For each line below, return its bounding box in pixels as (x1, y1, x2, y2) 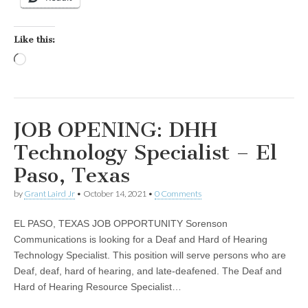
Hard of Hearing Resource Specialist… (14, 281, 181, 293)
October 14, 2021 (83, 188, 146, 199)
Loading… (26, 55, 71, 67)
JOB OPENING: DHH (14, 118, 217, 143)
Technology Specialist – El (14, 140, 277, 166)
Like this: (14, 34, 55, 45)
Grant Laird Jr (24, 188, 75, 199)
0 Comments (155, 188, 201, 199)
